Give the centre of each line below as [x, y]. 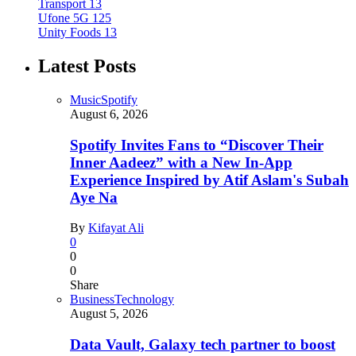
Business [92, 300]
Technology [144, 300]
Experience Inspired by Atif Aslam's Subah [209, 180]
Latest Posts [87, 66]
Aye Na [94, 197]
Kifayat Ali [116, 228]
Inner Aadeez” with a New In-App [181, 162]
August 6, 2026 [109, 114]
